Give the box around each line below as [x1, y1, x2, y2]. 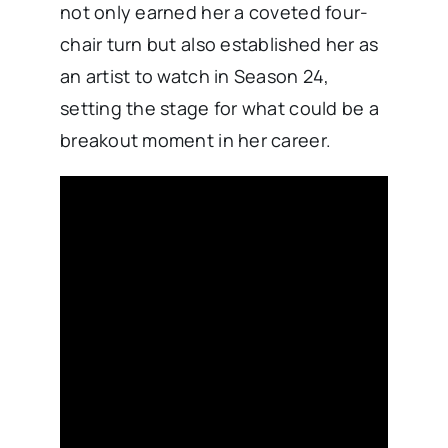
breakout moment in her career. [59, 128, 332, 153]
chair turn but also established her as [59, 32, 379, 57]
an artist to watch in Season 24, [59, 64, 330, 89]
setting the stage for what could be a [59, 96, 379, 121]
